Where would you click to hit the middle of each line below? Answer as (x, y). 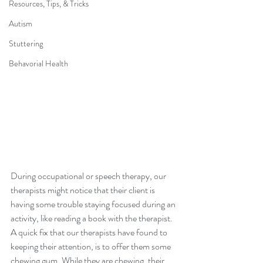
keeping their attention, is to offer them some (92, 246)
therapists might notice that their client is (84, 190)
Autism (21, 23)
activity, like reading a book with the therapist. (92, 218)
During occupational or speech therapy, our (89, 176)
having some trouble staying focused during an (94, 204)
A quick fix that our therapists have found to (90, 232)
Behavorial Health (38, 63)
